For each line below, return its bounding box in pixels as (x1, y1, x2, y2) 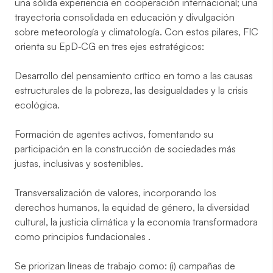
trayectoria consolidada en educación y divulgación (15, 11, 235, 23)
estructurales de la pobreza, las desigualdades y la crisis (15, 84, 248, 96)
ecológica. (15, 99, 60, 111)
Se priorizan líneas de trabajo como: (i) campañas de (15, 260, 235, 272)
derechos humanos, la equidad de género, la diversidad (15, 201, 249, 213)
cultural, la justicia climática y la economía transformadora (15, 216, 258, 228)
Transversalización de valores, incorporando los (15, 186, 216, 199)
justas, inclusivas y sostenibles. (15, 157, 143, 169)
